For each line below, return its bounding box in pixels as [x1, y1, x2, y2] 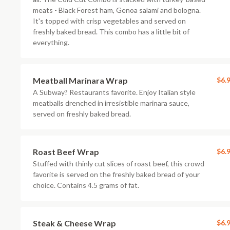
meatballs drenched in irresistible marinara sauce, [33, 99, 189, 107]
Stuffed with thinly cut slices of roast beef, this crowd [33, 159, 204, 168]
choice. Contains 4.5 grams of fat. [33, 181, 139, 189]
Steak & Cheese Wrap [33, 218, 116, 228]
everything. [33, 38, 69, 47]
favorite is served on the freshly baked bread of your [33, 170, 200, 179]
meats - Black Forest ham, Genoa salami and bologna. [33, 6, 201, 14]
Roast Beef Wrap [33, 147, 99, 157]
